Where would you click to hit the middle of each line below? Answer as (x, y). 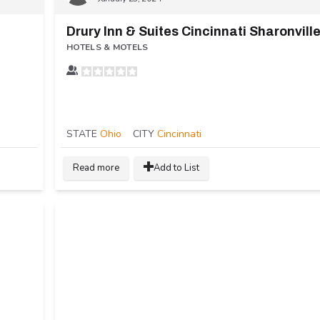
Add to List (176, 168)
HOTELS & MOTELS (107, 47)
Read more (96, 168)
